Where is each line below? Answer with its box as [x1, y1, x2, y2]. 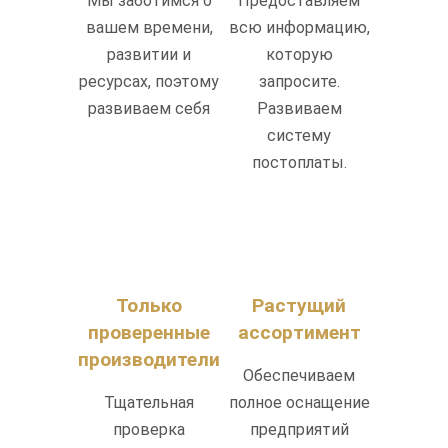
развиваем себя [88, 99, 210, 119]
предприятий [249, 420, 349, 440]
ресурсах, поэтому [79, 72, 219, 92]
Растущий [252, 294, 346, 318]
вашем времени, [85, 18, 213, 38]
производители [78, 348, 220, 372]
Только [116, 294, 182, 318]
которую [265, 45, 333, 65]
